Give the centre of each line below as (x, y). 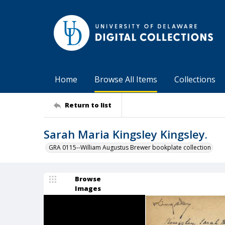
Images (88, 188)
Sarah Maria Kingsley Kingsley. (126, 134)
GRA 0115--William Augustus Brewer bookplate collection (130, 147)
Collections (195, 79)
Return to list (88, 105)
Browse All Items (126, 79)
